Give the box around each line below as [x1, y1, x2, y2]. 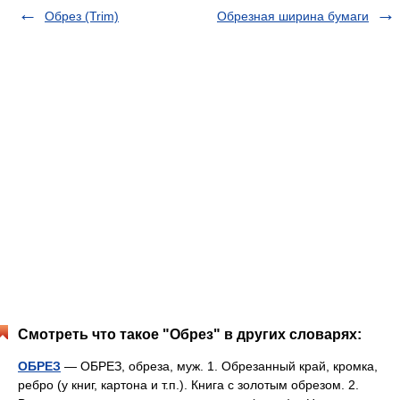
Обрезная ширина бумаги [217, 9, 369, 23]
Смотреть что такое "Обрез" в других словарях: [18, 327, 362, 342]
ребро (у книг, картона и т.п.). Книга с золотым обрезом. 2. [18, 378, 359, 392]
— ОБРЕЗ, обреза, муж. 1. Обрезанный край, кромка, [61, 359, 378, 373]
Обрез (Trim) [45, 9, 119, 23]
